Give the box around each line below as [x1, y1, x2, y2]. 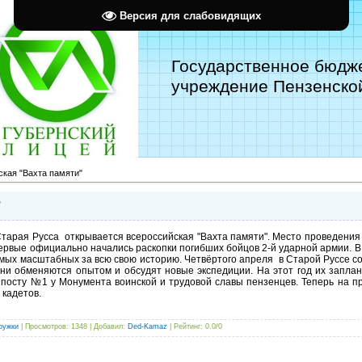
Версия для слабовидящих [119, 9, 261, 22]
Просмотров [25, 322, 66, 330]
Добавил [94, 322, 123, 330]
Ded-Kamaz [128, 322, 167, 330]
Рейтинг [174, 322, 200, 330]
